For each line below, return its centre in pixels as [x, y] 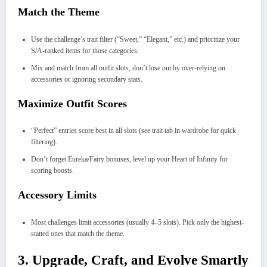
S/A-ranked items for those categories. [85, 50]
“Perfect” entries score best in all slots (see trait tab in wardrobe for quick [133, 131]
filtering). [44, 142]
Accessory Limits [57, 195]
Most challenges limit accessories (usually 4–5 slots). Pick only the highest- [137, 222]
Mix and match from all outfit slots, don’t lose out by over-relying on [128, 68]
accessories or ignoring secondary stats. [87, 79]
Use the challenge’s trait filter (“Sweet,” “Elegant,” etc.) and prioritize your [135, 39]
